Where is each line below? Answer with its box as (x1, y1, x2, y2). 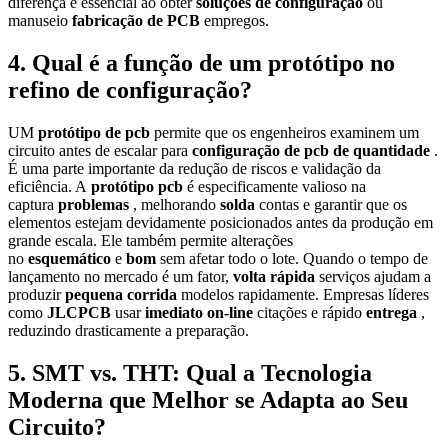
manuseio (8, 12, 72, 30)
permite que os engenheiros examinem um (154, 123, 419, 141)
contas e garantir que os (259, 195, 407, 213)
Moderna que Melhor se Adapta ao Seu (8, 386, 408, 413)
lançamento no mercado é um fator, (8, 267, 233, 285)
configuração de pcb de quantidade (192, 141, 434, 159)
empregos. (204, 12, 269, 30)
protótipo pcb (91, 177, 187, 195)
